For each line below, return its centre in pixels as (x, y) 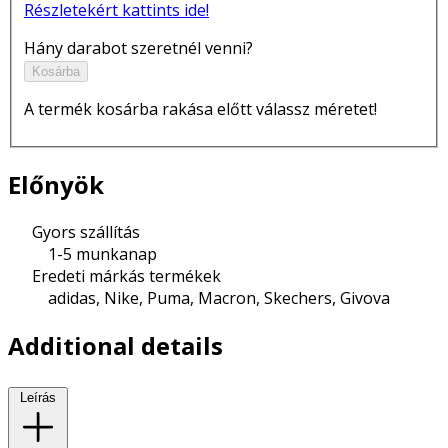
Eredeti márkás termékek (126, 275)
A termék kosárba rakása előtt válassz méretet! (200, 109)
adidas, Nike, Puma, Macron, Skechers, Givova (219, 297)
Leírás (38, 397)
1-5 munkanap (102, 253)
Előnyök (56, 184)
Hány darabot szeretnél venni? (138, 48)
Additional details (115, 345)
